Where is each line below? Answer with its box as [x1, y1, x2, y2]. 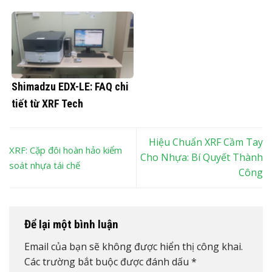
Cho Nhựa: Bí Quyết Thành [140, 151, 263, 165]
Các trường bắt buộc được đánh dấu [24, 255, 191, 269]
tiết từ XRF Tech [12, 97, 83, 110]
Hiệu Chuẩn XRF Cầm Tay [149, 135, 263, 149]
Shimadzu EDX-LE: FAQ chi [12, 80, 129, 93]
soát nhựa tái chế [9, 158, 80, 171]
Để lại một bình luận [24, 217, 121, 231]
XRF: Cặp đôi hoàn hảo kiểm [9, 143, 122, 156]
